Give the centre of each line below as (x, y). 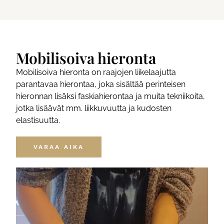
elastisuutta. (38, 120)
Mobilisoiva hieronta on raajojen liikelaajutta (96, 72)
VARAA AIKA (59, 147)
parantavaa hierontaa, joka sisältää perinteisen (101, 84)
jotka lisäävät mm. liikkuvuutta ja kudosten (94, 108)
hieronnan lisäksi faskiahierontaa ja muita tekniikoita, (111, 96)
